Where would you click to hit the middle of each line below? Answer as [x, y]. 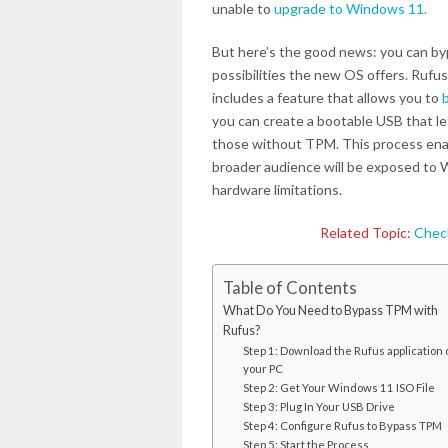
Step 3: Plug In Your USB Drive [318, 407]
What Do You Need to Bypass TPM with [330, 311]
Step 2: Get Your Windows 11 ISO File [338, 388]
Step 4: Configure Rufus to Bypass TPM [342, 426]
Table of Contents [290, 288]
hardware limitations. [277, 189]
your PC [262, 369]
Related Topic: [367, 232]
